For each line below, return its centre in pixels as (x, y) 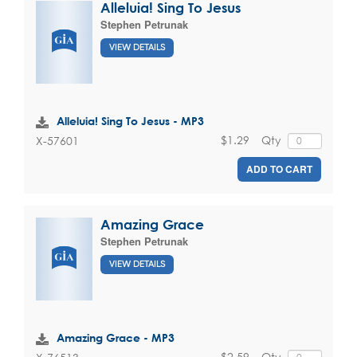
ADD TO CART (279, 169)
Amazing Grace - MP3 (116, 338)
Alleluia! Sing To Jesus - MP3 (130, 121)
